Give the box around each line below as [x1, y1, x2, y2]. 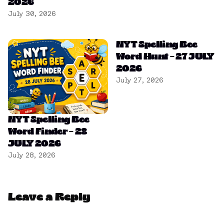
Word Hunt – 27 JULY [116, 52, 214, 62]
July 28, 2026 [8, 151, 55, 159]
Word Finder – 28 [8, 127, 87, 137]
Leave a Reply [8, 191, 90, 203]
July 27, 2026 [116, 76, 163, 84]
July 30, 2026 [8, 9, 56, 17]
